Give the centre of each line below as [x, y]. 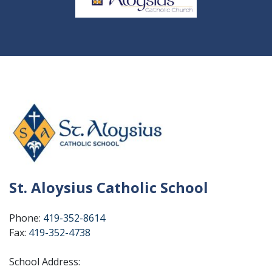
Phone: [26, 218]
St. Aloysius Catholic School [109, 187]
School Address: [45, 261]
